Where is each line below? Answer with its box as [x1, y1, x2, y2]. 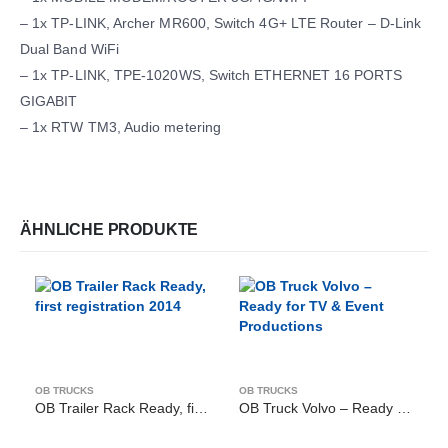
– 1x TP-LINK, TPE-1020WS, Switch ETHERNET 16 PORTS [20, 67, 403, 84]
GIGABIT [20, 93, 78, 110]
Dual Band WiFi [20, 41, 119, 58]
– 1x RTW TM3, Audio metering [20, 119, 221, 136]
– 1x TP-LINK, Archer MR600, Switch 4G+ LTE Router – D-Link [20, 15, 422, 32]
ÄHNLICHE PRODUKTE [20, 221, 199, 239]
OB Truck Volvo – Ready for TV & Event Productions [397, 400, 411, 417]
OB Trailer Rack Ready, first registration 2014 [194, 400, 208, 417]
